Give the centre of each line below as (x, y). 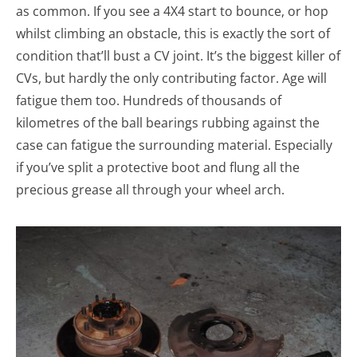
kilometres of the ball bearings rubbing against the (168, 122)
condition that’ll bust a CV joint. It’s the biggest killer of (178, 55)
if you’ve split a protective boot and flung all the (158, 167)
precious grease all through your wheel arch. (150, 189)
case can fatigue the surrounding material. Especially (174, 145)
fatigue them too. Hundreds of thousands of (149, 100)
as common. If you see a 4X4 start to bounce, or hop (172, 11)
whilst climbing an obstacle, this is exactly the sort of (173, 33)
